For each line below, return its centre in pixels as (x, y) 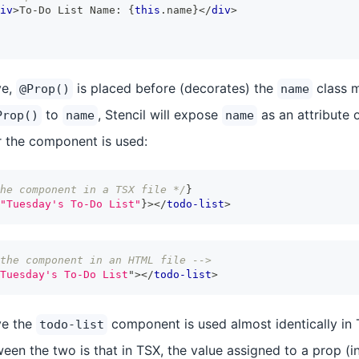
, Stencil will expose (160, 115)
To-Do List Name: (74, 10)
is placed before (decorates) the (175, 88)
